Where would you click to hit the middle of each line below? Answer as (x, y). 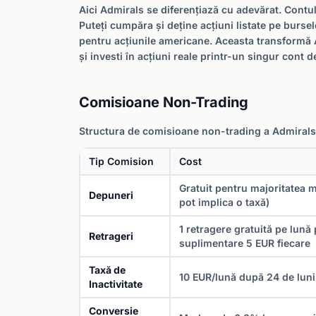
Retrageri (111, 236)
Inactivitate (116, 284)
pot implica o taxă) (224, 202)
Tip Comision (121, 161)
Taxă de (107, 270)
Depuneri (111, 195)
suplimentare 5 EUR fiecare (245, 243)
